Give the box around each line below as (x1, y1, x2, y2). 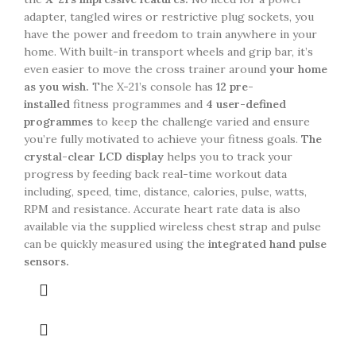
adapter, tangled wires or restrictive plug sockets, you (24, 10, 314, 24)
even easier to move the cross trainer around (24, 62, 269, 76)
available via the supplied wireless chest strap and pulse (24, 219, 321, 234)
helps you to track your (164, 149, 292, 164)
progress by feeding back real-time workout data (24, 167, 287, 181)
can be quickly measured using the (24, 237, 205, 251)
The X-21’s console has (92, 79, 216, 94)
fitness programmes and (70, 97, 206, 111)
